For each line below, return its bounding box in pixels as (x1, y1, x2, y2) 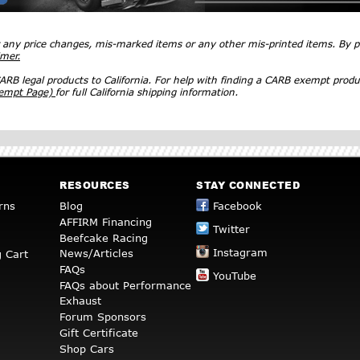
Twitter (213, 223, 250, 236)
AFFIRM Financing (59, 215, 152, 229)
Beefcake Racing (59, 231, 148, 245)
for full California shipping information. (55, 86, 238, 99)
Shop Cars (59, 342, 114, 356)
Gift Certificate (59, 326, 138, 340)
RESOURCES (59, 178, 130, 193)
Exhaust (59, 294, 101, 308)
